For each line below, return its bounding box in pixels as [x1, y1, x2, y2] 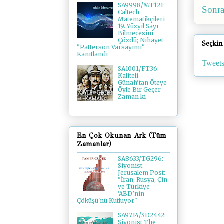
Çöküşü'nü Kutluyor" [77, 196, 137, 204]
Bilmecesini [117, 29, 153, 37]
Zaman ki [117, 93, 146, 101]
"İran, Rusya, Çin [117, 175, 167, 183]
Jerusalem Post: [117, 168, 165, 176]
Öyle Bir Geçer [117, 86, 161, 94]
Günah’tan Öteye [117, 79, 167, 87]
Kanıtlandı [77, 50, 108, 58]
